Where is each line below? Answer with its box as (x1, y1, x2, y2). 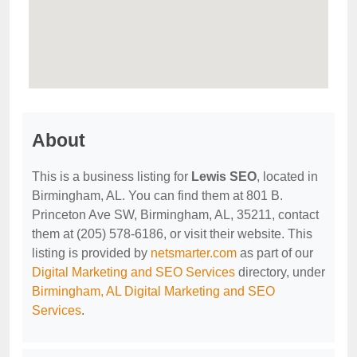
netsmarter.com (151, 246, 237, 260)
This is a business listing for (32, 170, 191, 183)
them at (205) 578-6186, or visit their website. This (32, 227, 312, 241)
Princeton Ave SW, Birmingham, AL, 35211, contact (32, 208, 319, 222)
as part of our (237, 246, 313, 260)
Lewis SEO (191, 170, 257, 183)
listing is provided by (32, 246, 151, 260)
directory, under (235, 265, 325, 279)
